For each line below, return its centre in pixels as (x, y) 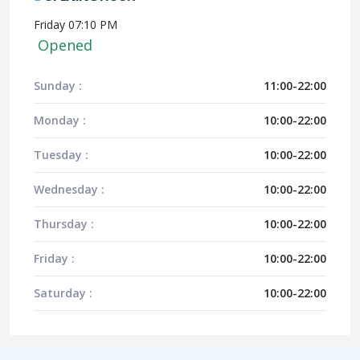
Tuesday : (61, 155)
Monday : (60, 120)
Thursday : (64, 224)
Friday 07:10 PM (76, 25)
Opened (63, 45)
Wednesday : (69, 189)
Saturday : (63, 293)
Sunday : (58, 86)
